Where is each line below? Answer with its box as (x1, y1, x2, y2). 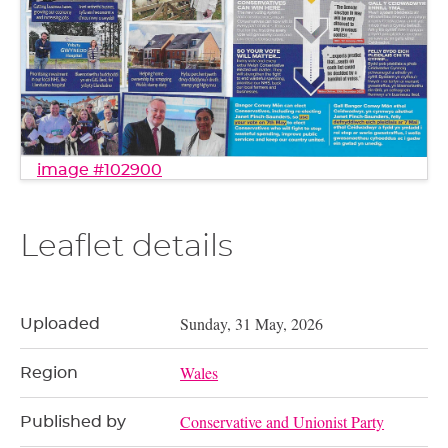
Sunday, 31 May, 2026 (180, 313, 324, 335)
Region (20, 365, 78, 382)
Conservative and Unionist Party (180, 411, 385, 433)
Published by (20, 414, 126, 431)
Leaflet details (20, 230, 233, 262)
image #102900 (37, 161, 162, 178)
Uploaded (20, 316, 100, 333)
